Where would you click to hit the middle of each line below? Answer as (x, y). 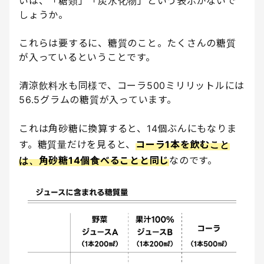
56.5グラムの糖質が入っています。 (98, 100)
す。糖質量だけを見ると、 (77, 145)
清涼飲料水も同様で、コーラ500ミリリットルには (132, 86)
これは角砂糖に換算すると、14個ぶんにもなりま (128, 129)
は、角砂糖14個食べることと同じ (94, 161)
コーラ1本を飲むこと (183, 145)
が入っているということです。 (87, 57)
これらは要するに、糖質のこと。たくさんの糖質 (128, 43)
